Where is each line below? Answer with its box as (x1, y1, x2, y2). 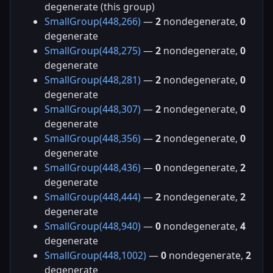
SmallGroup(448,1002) (44, 249, 146, 263)
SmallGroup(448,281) (44, 73, 141, 87)
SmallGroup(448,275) (44, 44, 141, 58)
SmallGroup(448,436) (44, 161, 141, 175)
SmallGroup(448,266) (44, 15, 141, 29)
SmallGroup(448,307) (44, 102, 141, 116)
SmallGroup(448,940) (44, 219, 141, 233)
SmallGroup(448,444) (44, 190, 141, 204)
